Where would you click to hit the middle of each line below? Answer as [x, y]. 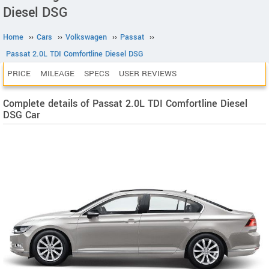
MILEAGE [57, 74]
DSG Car [22, 115]
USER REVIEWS [148, 74]
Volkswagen [86, 37]
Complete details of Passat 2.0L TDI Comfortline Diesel [125, 104]
